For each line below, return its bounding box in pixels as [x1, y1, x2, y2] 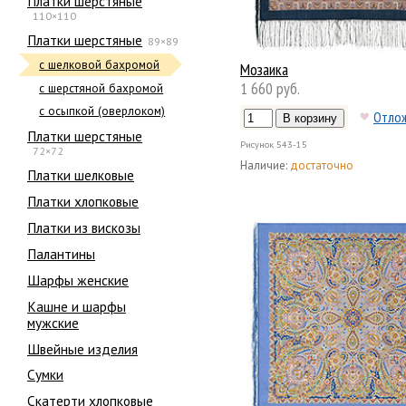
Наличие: [240, 157, 287, 173]
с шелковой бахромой [39, 56, 160, 72]
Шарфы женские [27, 270, 129, 289]
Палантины [27, 244, 95, 263]
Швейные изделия [27, 339, 138, 358]
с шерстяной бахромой [39, 80, 164, 96]
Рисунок [240, 139, 274, 151]
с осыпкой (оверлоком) [39, 103, 166, 120]
